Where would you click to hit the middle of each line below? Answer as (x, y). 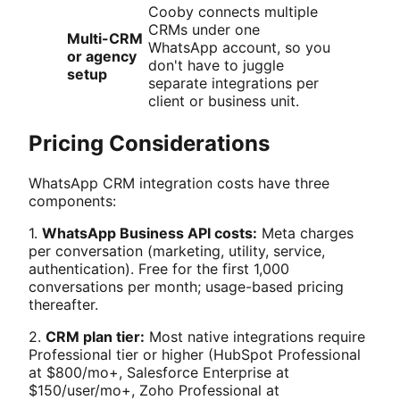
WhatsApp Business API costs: (150, 233)
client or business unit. (224, 101)
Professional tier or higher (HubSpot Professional (195, 355)
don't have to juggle (216, 66)
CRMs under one (204, 30)
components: (72, 201)
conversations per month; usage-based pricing (186, 287)
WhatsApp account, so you (239, 48)
